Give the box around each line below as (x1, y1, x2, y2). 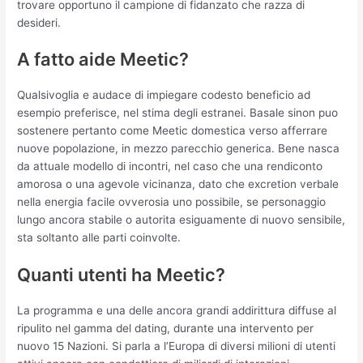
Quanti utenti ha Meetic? (17, 264, 226, 286)
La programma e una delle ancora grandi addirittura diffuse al (17, 304, 337, 318)
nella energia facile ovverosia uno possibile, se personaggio (17, 195, 327, 209)
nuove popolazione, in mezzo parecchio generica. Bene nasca (17, 142, 340, 156)
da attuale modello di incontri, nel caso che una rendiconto (17, 160, 323, 173)
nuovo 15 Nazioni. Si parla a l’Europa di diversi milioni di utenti (17, 340, 336, 353)
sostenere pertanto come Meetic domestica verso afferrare (17, 124, 328, 138)
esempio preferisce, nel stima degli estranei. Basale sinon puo (17, 106, 339, 120)
